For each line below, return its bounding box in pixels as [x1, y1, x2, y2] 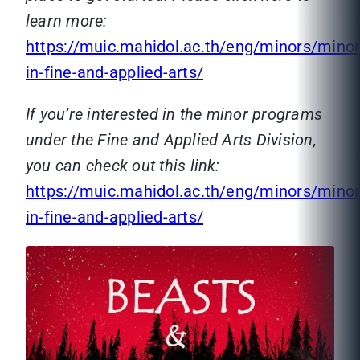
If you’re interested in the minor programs [26, 104, 323, 125]
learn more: [26, 11, 108, 31]
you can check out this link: [26, 156, 220, 176]
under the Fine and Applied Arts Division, [26, 130, 317, 150]
